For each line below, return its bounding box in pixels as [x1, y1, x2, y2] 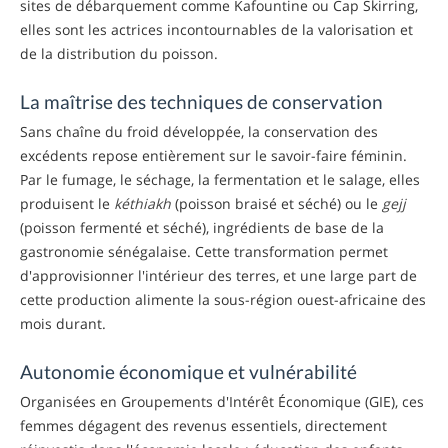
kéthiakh [114, 193, 171, 213]
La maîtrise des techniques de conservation [20, 89, 383, 113]
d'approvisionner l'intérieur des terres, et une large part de [20, 265, 417, 285]
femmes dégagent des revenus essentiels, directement [20, 415, 387, 435]
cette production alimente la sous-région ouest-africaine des [20, 289, 426, 309]
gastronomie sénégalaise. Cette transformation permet [20, 241, 388, 261]
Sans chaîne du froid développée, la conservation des [20, 121, 378, 141]
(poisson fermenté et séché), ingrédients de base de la [20, 217, 384, 237]
